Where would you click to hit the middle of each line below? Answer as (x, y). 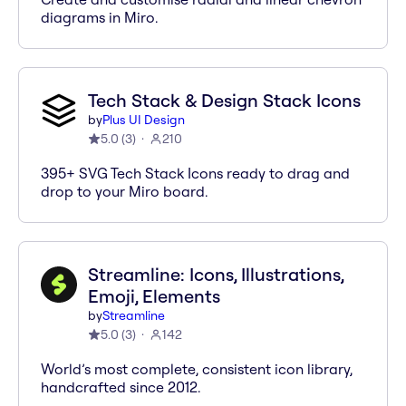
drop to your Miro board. (124, 191)
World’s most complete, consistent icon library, (197, 369)
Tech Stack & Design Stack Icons (224, 100)
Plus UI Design (144, 120)
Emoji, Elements (154, 296)
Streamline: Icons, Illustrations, (216, 274)
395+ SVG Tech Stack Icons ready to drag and (195, 173)
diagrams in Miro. (99, 17)
